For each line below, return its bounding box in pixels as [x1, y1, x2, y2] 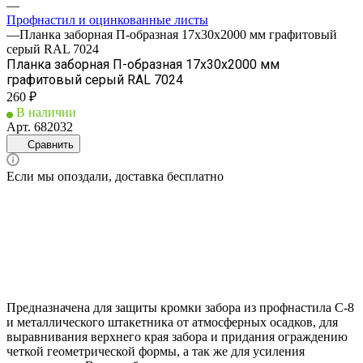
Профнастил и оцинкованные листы [6, 12, 208, 27]
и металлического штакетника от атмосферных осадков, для [6, 314, 338, 329]
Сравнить [28, 138, 74, 151]
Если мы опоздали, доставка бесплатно [6, 169, 224, 183]
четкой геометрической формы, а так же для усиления [6, 344, 305, 358]
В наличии [16, 105, 76, 119]
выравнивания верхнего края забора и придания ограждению [6, 329, 348, 344]
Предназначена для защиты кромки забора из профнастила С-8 [6, 300, 354, 314]
